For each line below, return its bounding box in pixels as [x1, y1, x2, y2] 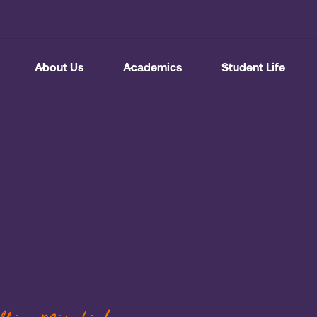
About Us [35, 61, 83, 74]
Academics [123, 61, 182, 74]
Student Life [221, 61, 285, 74]
